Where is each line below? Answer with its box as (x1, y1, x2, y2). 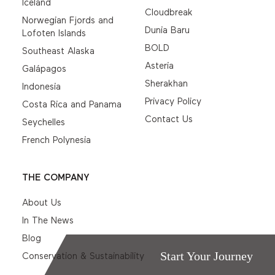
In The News (22, 216, 74, 226)
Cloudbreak (145, 8, 193, 18)
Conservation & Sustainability (22, 252, 144, 261)
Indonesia (22, 82, 61, 92)
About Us (22, 198, 61, 208)
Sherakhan (145, 79, 188, 89)
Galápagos (22, 64, 66, 74)
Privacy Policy (145, 97, 201, 107)
